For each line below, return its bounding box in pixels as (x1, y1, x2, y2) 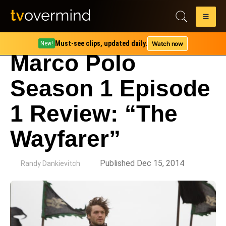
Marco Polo (10, 50, 136, 76)
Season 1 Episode (10, 75, 210, 101)
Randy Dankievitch (21, 159, 80, 167)
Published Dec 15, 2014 (100, 158, 184, 168)
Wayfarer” (10, 126, 121, 152)
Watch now (152, 39, 183, 47)
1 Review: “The (10, 100, 178, 127)
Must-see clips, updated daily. (55, 39, 148, 47)
